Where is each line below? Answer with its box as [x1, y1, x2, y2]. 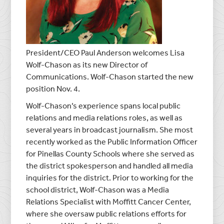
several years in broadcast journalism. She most [26, 124, 193, 134]
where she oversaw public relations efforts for [26, 208, 187, 218]
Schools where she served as [91, 148, 195, 158]
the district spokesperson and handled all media [26, 160, 193, 170]
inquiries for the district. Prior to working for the [26, 172, 194, 182]
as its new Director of [71, 59, 148, 69]
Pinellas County [37, 148, 92, 158]
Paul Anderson [81, 47, 131, 57]
